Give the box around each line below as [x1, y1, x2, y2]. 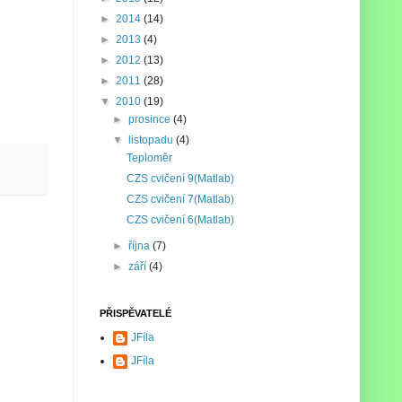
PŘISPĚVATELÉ [100, 308, 171, 319]
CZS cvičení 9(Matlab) [126, 172, 234, 185]
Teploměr [126, 152, 172, 164]
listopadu [128, 134, 177, 146]
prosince [128, 113, 174, 126]
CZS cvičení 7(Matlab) [126, 193, 234, 205]
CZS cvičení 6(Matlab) [126, 214, 234, 226]
